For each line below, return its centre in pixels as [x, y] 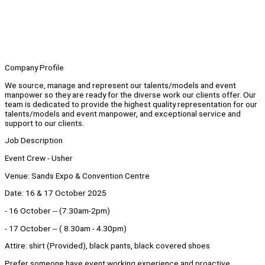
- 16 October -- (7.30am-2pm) [58, 211]
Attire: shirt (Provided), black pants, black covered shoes [107, 246]
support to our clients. [44, 123]
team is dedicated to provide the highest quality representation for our [131, 104]
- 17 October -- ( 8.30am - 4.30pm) [67, 228]
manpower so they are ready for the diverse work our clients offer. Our [130, 94]
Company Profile [34, 68]
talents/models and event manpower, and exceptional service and [123, 113]
